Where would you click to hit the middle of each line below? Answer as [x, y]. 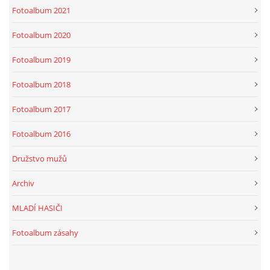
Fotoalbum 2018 [41, 84]
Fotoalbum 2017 [41, 109]
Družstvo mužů [39, 159]
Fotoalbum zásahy [45, 233]
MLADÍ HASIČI [37, 208]
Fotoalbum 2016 [41, 134]
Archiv [23, 183]
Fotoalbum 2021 [41, 10]
